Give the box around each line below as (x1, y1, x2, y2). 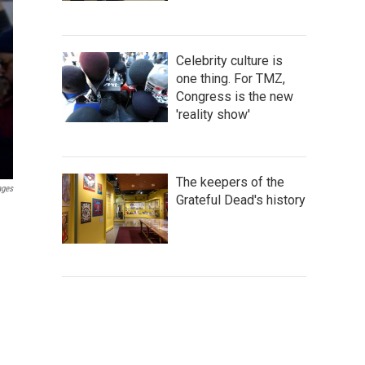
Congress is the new (176, 88, 293, 104)
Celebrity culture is (176, 52, 283, 68)
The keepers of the (176, 174, 284, 190)
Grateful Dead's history (176, 191, 306, 208)
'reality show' (176, 106, 250, 122)
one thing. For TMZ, (176, 70, 285, 86)
